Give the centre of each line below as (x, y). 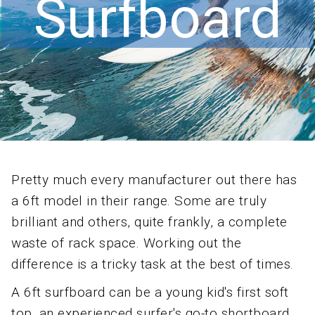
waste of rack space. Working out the (126, 243)
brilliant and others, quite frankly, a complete (149, 222)
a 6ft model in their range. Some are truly (139, 201)
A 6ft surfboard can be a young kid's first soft (150, 292)
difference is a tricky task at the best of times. (153, 264)
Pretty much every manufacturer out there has (154, 180)
